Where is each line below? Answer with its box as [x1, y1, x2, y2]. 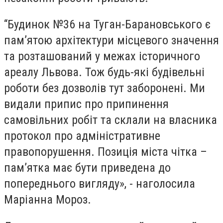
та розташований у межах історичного [4, 49, 200, 64]
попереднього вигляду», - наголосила [4, 177, 195, 191]
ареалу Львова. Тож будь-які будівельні [4, 65, 205, 80]
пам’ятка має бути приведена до [4, 161, 171, 175]
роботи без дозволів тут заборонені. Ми [4, 81, 205, 96]
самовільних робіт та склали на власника [4, 113, 217, 127]
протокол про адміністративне [4, 129, 160, 143]
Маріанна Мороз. [4, 193, 91, 207]
